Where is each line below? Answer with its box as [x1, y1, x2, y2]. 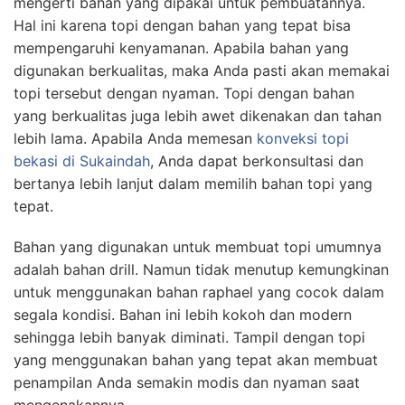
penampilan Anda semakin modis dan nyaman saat [14, 372, 360, 391]
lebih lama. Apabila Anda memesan [14, 128, 257, 147]
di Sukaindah [58, 151, 150, 170]
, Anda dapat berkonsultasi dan [150, 151, 363, 170]
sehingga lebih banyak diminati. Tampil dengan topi [14, 327, 365, 346]
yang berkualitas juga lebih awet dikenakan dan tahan [14, 106, 381, 125]
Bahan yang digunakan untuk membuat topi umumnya [14, 237, 381, 256]
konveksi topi [257, 128, 349, 147]
